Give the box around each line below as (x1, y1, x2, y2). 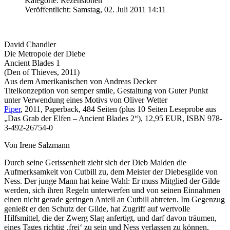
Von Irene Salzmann (4, 140, 70, 149)
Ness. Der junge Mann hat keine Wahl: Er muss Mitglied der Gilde (4, 176, 220, 185)
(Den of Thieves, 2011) (4, 67, 80, 76)
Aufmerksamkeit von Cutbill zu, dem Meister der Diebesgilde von (4, 167, 218, 176)
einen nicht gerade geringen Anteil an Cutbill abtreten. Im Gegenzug (4, 195, 225, 204)
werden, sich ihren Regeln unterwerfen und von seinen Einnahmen (4, 185, 220, 195)
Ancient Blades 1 (4, 58, 60, 67)
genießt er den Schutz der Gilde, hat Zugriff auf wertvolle (4, 204, 190, 213)
